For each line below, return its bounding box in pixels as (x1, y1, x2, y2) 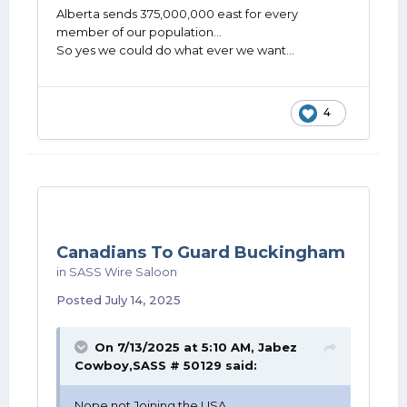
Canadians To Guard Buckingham (56, 243, 345, 263)
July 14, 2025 (105, 293, 181, 307)
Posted (56, 293, 105, 307)
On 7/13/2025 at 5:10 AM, (94, 340, 258, 354)
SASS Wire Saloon (69, 264, 177, 279)
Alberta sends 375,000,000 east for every (56, 6, 298, 21)
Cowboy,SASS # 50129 (74, 358, 222, 372)
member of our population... (56, 25, 222, 39)
